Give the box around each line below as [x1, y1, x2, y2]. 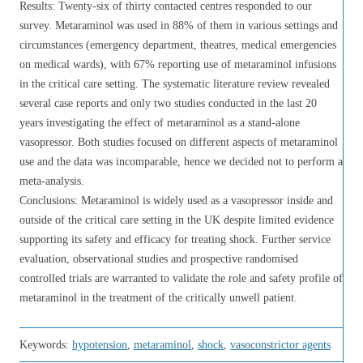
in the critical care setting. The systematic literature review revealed [19, 78, 330, 90]
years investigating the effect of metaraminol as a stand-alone [19, 117, 300, 129]
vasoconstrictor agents [230, 339, 331, 351]
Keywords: [19, 339, 72, 351]
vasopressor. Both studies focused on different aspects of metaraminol [19, 136, 338, 148]
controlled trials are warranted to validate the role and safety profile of [19, 272, 343, 284]
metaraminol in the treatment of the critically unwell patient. [19, 292, 297, 304]
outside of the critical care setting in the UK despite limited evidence [19, 214, 334, 226]
